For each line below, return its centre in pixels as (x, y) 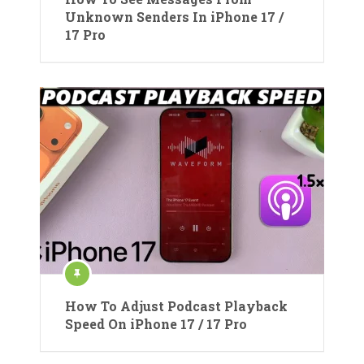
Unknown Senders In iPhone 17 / (174, 17)
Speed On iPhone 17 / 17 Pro (156, 324)
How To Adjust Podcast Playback (176, 306)
